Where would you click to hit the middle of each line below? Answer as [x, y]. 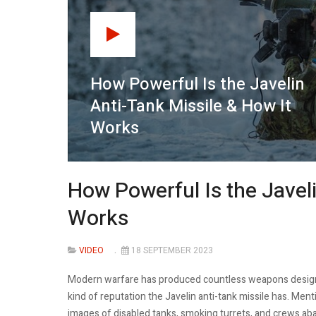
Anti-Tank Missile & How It [191, 106]
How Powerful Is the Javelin [197, 84]
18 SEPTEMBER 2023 [172, 251]
